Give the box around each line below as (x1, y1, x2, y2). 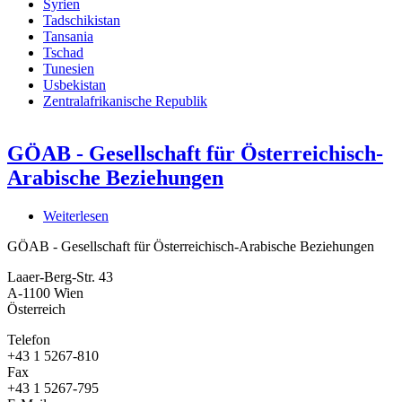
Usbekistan (43, 77, 106, 93)
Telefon (7, 331, 50, 347)
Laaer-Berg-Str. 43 (7, 268, 113, 284)
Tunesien (43, 61, 94, 77)
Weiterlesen (43, 207, 109, 223)
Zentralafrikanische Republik (43, 93, 207, 109)
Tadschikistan (43, 13, 120, 29)
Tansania (43, 29, 93, 45)
